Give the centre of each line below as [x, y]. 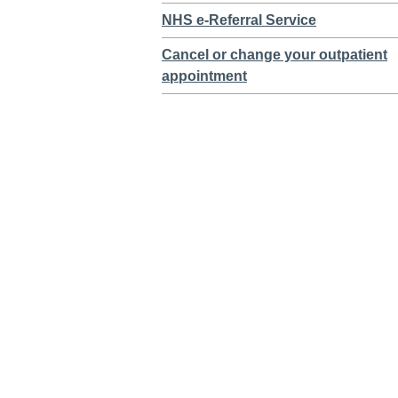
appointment [204, 76]
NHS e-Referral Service [239, 20]
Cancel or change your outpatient [275, 55]
